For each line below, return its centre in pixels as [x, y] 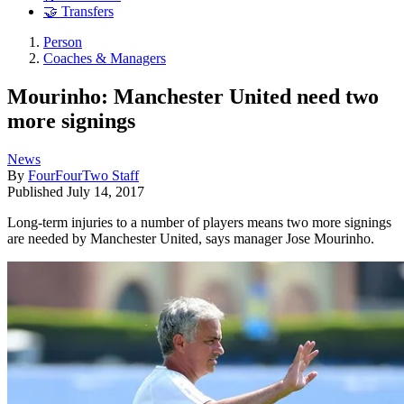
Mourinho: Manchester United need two [193, 96]
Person [63, 42]
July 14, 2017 [106, 191]
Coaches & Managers [105, 59]
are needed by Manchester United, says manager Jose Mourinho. [191, 238]
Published [37, 191]
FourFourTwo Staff [83, 175]
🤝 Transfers [78, 12]
